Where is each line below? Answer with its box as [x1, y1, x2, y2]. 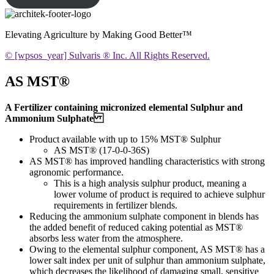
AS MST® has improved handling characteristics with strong [29, 156, 265, 167]
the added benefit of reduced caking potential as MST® [29, 222, 243, 233]
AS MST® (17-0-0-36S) [54, 145, 149, 156]
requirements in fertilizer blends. [54, 200, 177, 211]
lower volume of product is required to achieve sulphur [54, 189, 265, 200]
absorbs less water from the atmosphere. [29, 233, 183, 244]
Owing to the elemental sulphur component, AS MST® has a [29, 244, 265, 255]
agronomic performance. [29, 167, 124, 178]
